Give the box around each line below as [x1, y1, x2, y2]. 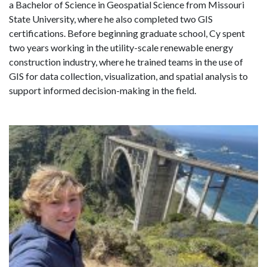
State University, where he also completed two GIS [9, 13, 213, 25]
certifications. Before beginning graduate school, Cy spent [9, 27, 245, 39]
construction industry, [9, 56, 99, 68]
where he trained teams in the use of [99, 56, 243, 68]
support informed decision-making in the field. [9, 85, 196, 97]
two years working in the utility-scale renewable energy [9, 42, 233, 54]
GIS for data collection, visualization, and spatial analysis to [9, 70, 248, 82]
